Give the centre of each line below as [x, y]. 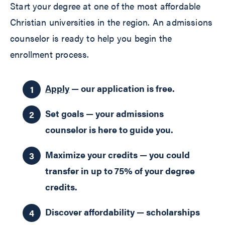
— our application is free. [122, 88]
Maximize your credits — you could [118, 155]
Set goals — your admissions [104, 114]
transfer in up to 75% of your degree [120, 171]
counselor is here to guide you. [109, 130]
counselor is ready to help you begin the [91, 38]
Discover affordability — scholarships [123, 212]
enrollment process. [50, 54]
